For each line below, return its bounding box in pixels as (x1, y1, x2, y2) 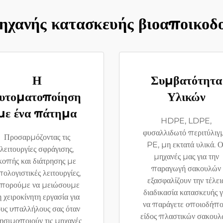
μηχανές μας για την (153, 152, 219, 161)
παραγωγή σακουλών (151, 164, 221, 173)
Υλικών (167, 90, 206, 104)
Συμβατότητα (150, 73, 222, 88)
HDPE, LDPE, (161, 116, 212, 125)
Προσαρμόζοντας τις (3, 132, 70, 142)
